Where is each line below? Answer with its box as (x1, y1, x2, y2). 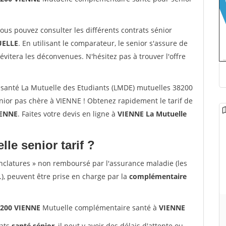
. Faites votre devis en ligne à (18, 109, 118, 119)
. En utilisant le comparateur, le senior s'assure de (18, 38, 188, 48)
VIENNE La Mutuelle (118, 109, 187, 119)
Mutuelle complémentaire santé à (40, 203, 159, 212)
